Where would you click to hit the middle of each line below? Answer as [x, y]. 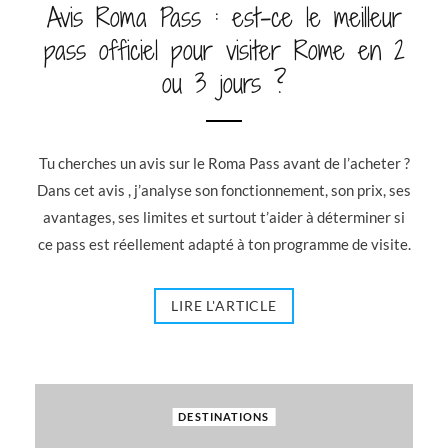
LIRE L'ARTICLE [224, 305]
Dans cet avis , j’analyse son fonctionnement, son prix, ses [224, 190]
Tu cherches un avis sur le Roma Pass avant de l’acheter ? [224, 163]
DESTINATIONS [224, 416]
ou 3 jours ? [224, 83]
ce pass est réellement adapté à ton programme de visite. [224, 244]
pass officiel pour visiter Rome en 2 [224, 50]
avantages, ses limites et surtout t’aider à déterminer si [224, 217]
